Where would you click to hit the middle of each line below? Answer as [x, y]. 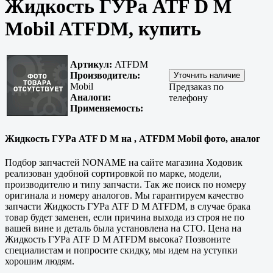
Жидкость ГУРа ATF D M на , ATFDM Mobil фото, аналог [133, 138]
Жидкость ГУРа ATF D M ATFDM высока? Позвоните [118, 239]
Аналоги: [90, 97]
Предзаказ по [196, 87]
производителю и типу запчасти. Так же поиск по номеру [126, 184]
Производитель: [105, 76]
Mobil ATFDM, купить [103, 28]
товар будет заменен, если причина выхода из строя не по [125, 217]
